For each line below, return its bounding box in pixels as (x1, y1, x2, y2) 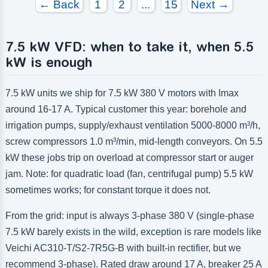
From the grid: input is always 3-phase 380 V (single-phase (5, 211, 254, 221)
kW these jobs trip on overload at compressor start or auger (5, 153, 254, 163)
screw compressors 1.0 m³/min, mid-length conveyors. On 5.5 (5, 136, 263, 147)
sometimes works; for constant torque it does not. (5, 185, 211, 196)
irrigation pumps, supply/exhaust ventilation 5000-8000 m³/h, (5, 120, 260, 131)
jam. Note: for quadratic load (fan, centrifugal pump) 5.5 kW (5, 169, 253, 179)
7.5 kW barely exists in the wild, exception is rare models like (5, 227, 261, 237)
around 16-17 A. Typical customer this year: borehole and (5, 104, 246, 115)
